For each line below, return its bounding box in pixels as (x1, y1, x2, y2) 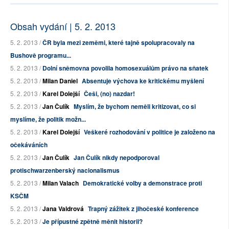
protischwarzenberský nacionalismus (10, 166, 120, 175)
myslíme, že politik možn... (10, 114, 86, 124)
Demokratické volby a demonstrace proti (83, 178, 202, 188)
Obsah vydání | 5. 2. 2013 (10, 19, 116, 33)
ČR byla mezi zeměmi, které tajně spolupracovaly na (42, 38, 195, 48)
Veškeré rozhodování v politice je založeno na (84, 127, 215, 137)
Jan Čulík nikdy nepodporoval (74, 153, 159, 163)
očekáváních (10, 140, 48, 150)
